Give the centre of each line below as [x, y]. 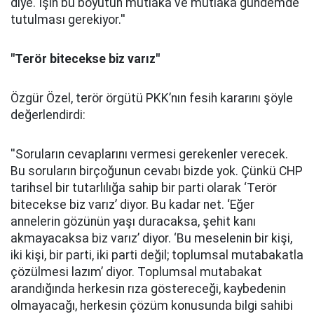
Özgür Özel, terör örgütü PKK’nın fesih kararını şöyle [152, 98]
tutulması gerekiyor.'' [68, 20]
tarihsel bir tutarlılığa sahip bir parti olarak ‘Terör [144, 188]
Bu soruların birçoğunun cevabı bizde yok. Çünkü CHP [157, 171]
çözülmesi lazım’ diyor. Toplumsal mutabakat [136, 272]
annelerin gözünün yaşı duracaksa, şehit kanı [133, 221]
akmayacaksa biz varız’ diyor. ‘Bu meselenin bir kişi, [151, 238]
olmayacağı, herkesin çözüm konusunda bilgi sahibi [152, 306]
